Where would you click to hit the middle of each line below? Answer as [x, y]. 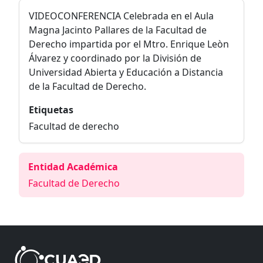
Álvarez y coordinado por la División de [115, 58]
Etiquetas [51, 110]
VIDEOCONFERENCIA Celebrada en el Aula [121, 16]
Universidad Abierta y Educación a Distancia [126, 72]
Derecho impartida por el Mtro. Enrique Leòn [129, 44]
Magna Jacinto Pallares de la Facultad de [118, 30]
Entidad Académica [73, 167]
